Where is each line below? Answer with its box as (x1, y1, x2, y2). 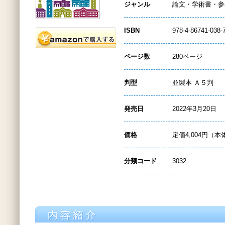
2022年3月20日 (172, 105, 216, 113)
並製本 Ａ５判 (172, 79, 213, 86)
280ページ (172, 53, 202, 60)
